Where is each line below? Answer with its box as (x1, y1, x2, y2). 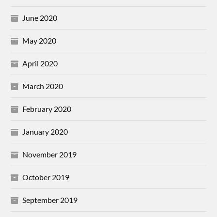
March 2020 (22, 81, 63, 91)
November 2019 (22, 150, 77, 159)
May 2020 (22, 36, 57, 45)
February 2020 (22, 104, 72, 113)
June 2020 (22, 13, 58, 22)
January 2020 (22, 127, 68, 136)
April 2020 (22, 59, 58, 68)
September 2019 (22, 195, 78, 204)
